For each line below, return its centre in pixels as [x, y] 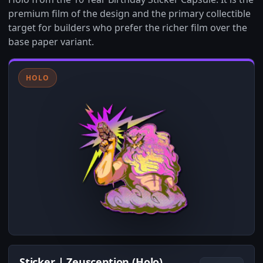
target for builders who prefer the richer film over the [128, 28]
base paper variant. [51, 42]
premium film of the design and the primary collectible [129, 14]
